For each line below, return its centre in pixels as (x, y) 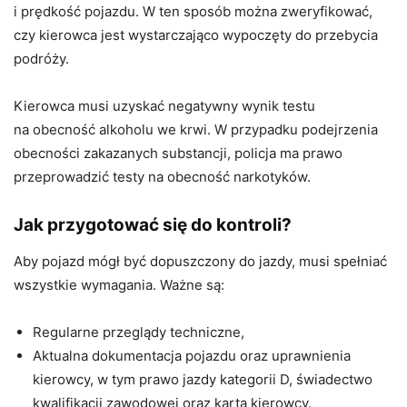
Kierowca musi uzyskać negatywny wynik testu (164, 106)
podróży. (41, 59)
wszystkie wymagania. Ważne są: (119, 285)
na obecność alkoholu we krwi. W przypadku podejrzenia (196, 129)
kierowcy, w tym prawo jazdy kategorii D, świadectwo (203, 379)
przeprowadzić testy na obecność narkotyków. (162, 177)
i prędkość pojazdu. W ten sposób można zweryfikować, (193, 11)
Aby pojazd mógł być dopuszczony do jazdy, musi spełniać (200, 261)
